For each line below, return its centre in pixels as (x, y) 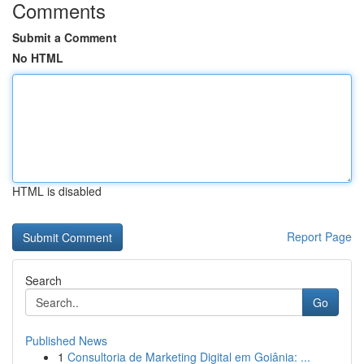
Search (43, 280)
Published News (66, 340)
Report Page (319, 236)
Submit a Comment (65, 37)
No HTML (38, 58)
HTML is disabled (57, 191)
